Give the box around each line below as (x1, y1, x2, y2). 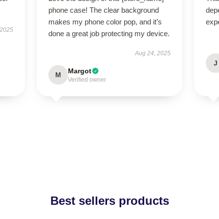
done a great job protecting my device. (48, 29, 170, 38)
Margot (67, 67, 91, 75)
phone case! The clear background (48, 6, 159, 14)
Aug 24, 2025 (135, 50, 171, 57)
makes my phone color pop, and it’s (48, 18, 162, 26)
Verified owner (67, 76, 106, 83)
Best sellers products (50, 194, 169, 207)
